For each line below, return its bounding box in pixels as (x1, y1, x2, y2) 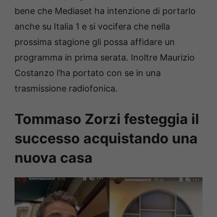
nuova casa (15, 149, 93, 166)
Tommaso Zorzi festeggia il (15, 110, 199, 127)
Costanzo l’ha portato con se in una (15, 67, 161, 78)
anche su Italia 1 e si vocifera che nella (15, 21, 170, 31)
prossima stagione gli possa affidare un (15, 36, 175, 47)
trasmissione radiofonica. (15, 83, 118, 93)
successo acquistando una (15, 129, 198, 147)
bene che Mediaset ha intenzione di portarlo (15, 5, 196, 16)
